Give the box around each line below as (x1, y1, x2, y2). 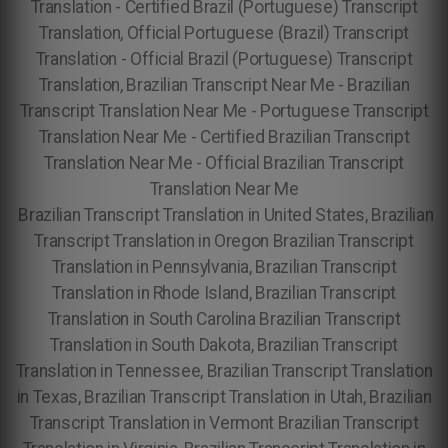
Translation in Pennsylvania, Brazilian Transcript (51, 257, 397, 277)
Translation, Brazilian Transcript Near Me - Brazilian (38, 75, 410, 95)
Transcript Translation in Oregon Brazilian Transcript (34, 231, 414, 251)
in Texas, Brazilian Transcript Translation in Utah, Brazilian (16, 387, 432, 407)
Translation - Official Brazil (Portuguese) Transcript (35, 49, 413, 69)
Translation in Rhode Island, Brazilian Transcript (52, 283, 396, 303)
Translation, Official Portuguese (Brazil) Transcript (39, 23, 409, 43)
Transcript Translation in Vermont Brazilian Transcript (29, 413, 419, 433)
